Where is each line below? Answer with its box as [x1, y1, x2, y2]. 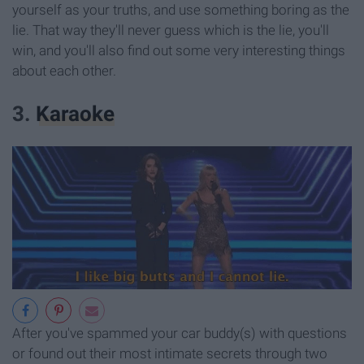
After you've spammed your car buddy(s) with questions [12, 324, 347, 341]
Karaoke [36, 102, 115, 127]
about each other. [12, 62, 116, 79]
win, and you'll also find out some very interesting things [12, 41, 345, 58]
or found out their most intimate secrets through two [12, 344, 327, 362]
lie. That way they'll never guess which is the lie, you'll [12, 21, 329, 38]
